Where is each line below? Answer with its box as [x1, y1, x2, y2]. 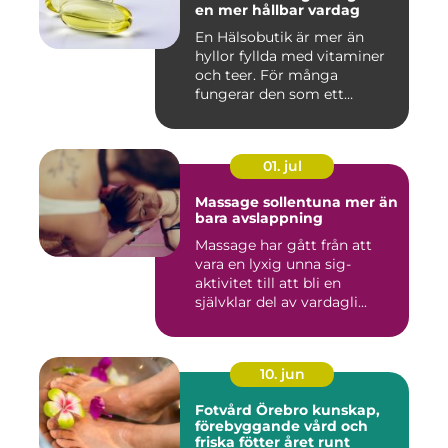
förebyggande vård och [195, 417, 368, 436]
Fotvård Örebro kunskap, [195, 401, 312, 420]
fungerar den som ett [195, 85, 344, 104]
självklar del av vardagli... [195, 293, 367, 312]
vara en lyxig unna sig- [195, 255, 351, 274]
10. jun [259, 365, 305, 384]
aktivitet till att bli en [195, 274, 341, 293]
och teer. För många [195, 66, 338, 85]
